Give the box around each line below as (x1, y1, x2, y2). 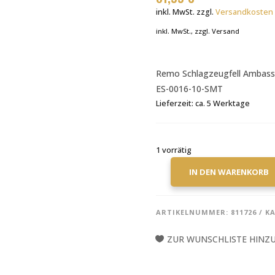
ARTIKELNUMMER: (155, 207, 231, 217)
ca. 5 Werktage (195, 98, 250, 109)
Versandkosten (215, 6, 273, 17)
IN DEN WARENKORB (188, 166, 269, 177)
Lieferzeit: (155, 98, 195, 109)
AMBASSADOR (155, 187, 211, 197)
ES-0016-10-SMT (155, 82, 223, 95)
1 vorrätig (155, 144, 192, 155)
